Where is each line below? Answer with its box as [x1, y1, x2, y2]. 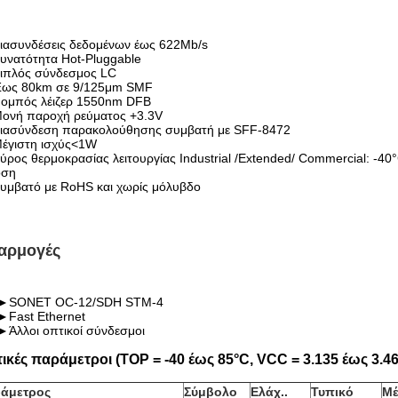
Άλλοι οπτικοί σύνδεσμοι [9, 323, 145, 338]
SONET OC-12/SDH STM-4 [9, 295, 163, 309]
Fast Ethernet [9, 309, 85, 323]
